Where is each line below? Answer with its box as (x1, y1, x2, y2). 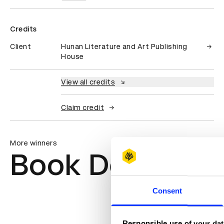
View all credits (61, 78, 115, 86)
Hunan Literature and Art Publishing (61, 42, 187, 50)
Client (10, 42, 31, 50)
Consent (152, 186, 182, 195)
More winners (10, 139, 57, 147)
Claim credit (61, 103, 104, 111)
